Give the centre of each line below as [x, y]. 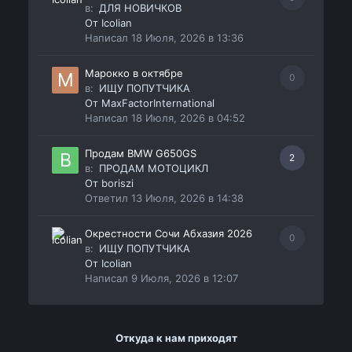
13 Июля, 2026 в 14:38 [188, 198]
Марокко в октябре [134, 73]
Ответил [108, 198]
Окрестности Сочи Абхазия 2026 [169, 234]
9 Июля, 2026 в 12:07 [185, 279]
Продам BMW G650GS [141, 154]
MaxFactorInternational [158, 103]
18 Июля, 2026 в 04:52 [189, 118]
